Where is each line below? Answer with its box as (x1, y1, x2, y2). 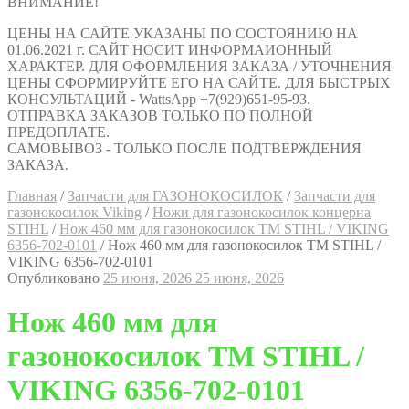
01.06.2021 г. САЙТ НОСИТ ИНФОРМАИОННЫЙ (7, 42, 332, 58)
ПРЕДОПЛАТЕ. (7, 124, 110, 140)
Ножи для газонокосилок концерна (152, 204, 371, 220)
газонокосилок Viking (7, 204, 142, 220)
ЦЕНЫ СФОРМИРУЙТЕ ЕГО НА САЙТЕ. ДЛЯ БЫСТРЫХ (7, 75, 391, 90)
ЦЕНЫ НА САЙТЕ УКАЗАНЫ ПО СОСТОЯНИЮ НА (7, 26, 358, 41)
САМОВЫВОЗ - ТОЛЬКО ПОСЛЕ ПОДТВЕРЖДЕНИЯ (7, 141, 362, 156)
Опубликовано (7, 270, 103, 286)
